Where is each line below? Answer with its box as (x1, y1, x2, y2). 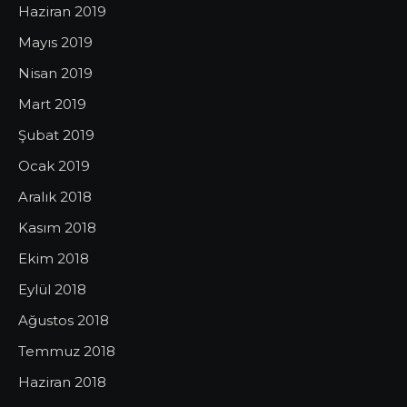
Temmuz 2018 (18, 342, 115, 360)
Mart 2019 (18, 95, 86, 113)
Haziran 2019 (18, 3, 106, 20)
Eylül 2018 (18, 281, 86, 298)
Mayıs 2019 (18, 34, 93, 51)
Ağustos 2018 (18, 312, 109, 329)
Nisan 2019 (18, 65, 93, 82)
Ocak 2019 (18, 157, 90, 174)
